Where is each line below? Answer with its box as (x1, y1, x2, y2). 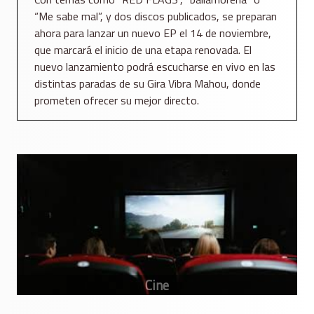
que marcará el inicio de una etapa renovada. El (34, 41, 252, 59)
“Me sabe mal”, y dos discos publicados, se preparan (34, 8, 277, 25)
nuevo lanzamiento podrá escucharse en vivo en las (34, 58, 275, 76)
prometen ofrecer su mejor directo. (34, 92, 199, 109)
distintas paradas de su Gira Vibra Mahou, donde (34, 75, 261, 93)
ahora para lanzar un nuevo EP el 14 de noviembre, (34, 25, 271, 42)
